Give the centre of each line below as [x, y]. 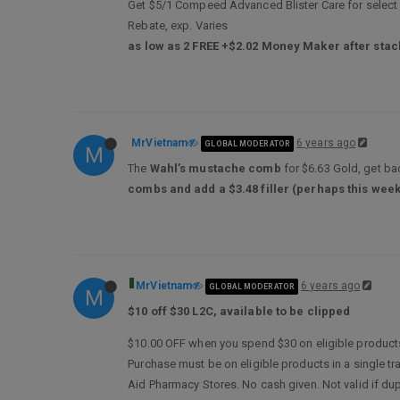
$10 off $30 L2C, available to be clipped [239, 311]
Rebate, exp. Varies [178, 25]
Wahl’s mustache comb [215, 168]
